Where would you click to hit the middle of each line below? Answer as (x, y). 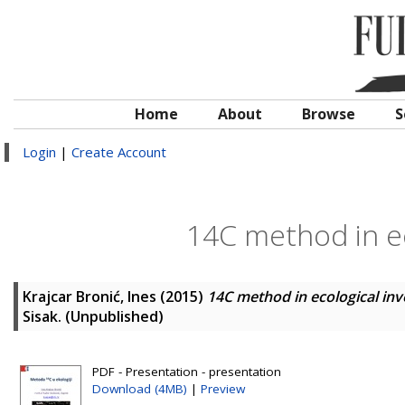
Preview (223, 389)
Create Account (119, 152)
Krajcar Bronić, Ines (89, 297)
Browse (329, 114)
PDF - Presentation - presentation (187, 372)
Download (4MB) (140, 389)
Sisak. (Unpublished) (93, 316)
